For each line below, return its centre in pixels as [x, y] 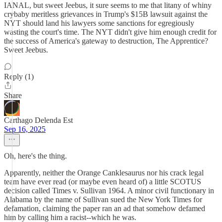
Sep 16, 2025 [25, 129]
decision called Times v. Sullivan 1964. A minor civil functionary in [109, 191]
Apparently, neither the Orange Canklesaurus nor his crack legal [104, 173]
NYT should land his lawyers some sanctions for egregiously [99, 23]
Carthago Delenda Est [38, 120]
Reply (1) [19, 77]
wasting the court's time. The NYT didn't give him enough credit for [110, 32]
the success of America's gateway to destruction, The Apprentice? [106, 41]
